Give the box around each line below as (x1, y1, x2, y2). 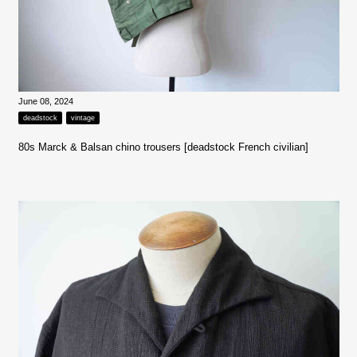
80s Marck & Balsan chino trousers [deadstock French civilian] (18, 140, 308, 153)
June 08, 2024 (18, 96, 73, 106)
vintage (70, 113, 95, 122)
